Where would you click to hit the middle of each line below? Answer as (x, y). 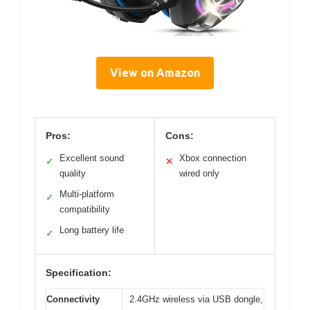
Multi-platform (87, 194)
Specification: (79, 273)
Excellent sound (92, 158)
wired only (199, 174)
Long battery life (92, 230)
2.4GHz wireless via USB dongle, (196, 300)
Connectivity (73, 300)
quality (73, 174)
